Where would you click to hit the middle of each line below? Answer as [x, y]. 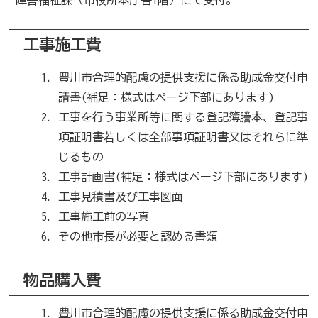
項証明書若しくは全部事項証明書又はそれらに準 [183, 137]
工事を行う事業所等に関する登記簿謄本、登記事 [183, 117]
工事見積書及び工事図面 [120, 196]
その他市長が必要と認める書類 [137, 236]
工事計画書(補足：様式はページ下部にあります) [183, 176]
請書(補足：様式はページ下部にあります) [166, 97]
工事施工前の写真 [103, 216]
